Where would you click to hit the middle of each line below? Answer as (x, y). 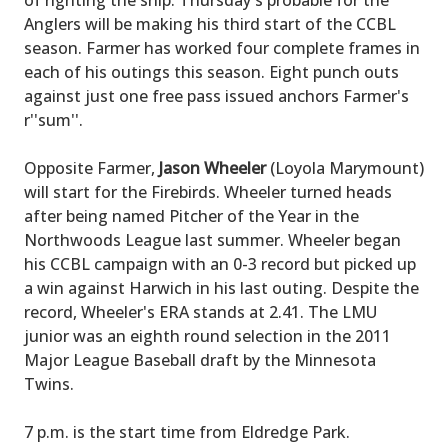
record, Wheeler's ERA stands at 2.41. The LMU (200, 312)
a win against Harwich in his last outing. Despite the (221, 288)
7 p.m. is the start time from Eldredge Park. (187, 432)
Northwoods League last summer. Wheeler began (212, 240)
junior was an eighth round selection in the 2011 (207, 336)
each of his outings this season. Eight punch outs (211, 72)
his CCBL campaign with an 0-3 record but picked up (220, 264)
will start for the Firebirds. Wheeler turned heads (208, 192)
